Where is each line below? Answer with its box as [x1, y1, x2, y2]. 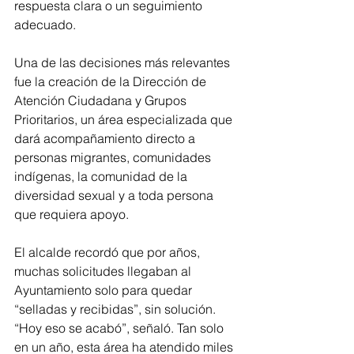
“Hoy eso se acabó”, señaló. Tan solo [14, 320, 227, 337]
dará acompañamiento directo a [14, 130, 198, 147]
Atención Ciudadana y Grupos [14, 92, 190, 109]
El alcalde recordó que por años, [14, 244, 203, 261]
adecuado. [14, 17, 76, 33]
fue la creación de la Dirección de [14, 73, 209, 90]
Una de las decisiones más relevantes [14, 55, 233, 71]
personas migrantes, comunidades [14, 149, 214, 166]
